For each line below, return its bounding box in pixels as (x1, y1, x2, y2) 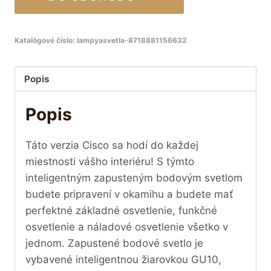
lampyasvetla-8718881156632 (77, 35, 186, 45)
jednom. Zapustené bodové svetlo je (25, 237, 203, 250)
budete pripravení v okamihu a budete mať (25, 188, 233, 201)
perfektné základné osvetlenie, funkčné (25, 204, 217, 217)
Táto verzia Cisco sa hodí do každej (25, 139, 198, 152)
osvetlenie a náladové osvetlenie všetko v (25, 221, 228, 233)
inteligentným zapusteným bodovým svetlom (25, 172, 243, 184)
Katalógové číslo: (15, 35, 77, 45)
